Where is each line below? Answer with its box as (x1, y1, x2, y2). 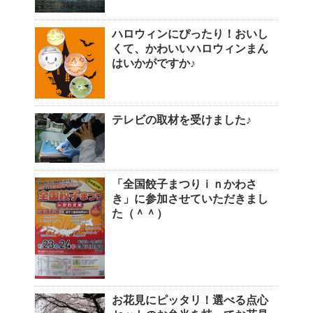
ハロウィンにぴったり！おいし (112, 27, 268, 40)
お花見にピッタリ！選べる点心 (112, 294, 268, 307)
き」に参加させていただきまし (112, 193, 268, 205)
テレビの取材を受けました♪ (112, 113, 252, 126)
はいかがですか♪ (112, 57, 196, 69)
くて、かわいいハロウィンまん (112, 42, 268, 54)
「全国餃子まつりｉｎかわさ (112, 178, 257, 191)
